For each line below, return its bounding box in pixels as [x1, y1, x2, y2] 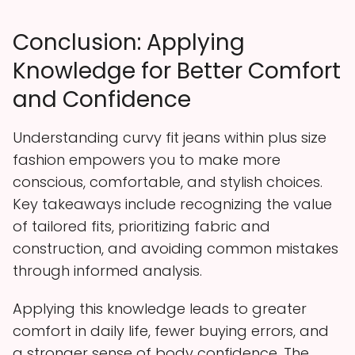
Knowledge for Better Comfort [13, 55, 341, 86]
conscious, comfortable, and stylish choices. [13, 171, 323, 192]
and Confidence [13, 83, 191, 115]
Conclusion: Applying [13, 26, 245, 58]
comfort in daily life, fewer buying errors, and [13, 320, 329, 341]
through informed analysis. [13, 260, 202, 281]
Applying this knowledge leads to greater [13, 298, 307, 319]
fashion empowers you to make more [13, 149, 281, 170]
